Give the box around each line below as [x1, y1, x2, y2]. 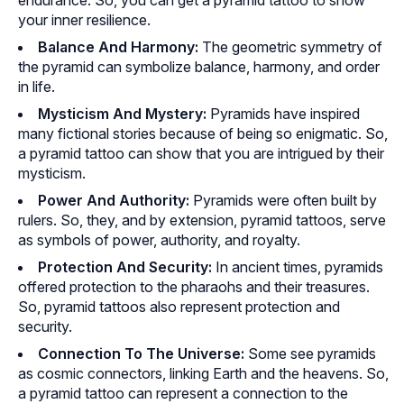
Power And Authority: [38, 191, 193, 210]
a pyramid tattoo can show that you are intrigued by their [18, 144, 384, 163]
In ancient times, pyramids [216, 258, 383, 277]
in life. [18, 78, 55, 96]
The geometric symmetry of [202, 38, 382, 57]
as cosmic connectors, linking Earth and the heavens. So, [18, 364, 389, 383]
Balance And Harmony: [38, 38, 202, 57]
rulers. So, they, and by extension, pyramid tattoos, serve [18, 211, 386, 230]
